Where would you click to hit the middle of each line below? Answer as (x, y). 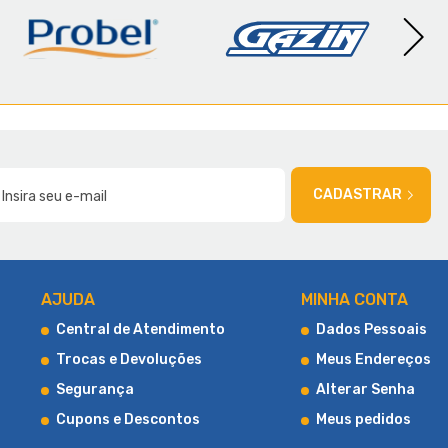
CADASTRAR (358, 194)
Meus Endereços (373, 359)
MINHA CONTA (354, 299)
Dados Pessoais (371, 329)
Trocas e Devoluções (129, 359)
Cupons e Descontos (128, 419)
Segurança (95, 389)
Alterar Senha (365, 389)
